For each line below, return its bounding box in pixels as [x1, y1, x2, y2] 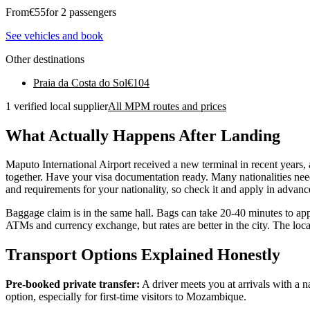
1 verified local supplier [6, 100, 108, 112]
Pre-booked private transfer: [6, 278, 140, 291]
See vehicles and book [6, 29, 103, 42]
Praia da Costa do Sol [33, 76, 127, 89]
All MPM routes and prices [108, 100, 226, 112]
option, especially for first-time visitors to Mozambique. [6, 291, 246, 303]
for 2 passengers [46, 6, 116, 18]
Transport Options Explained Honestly [6, 246, 280, 264]
